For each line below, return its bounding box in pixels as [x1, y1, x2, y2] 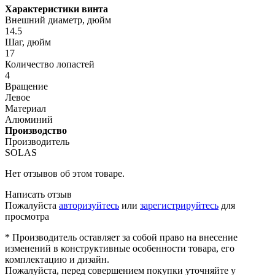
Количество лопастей [5, 58, 95, 69]
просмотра [5, 211, 49, 222]
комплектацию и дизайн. [5, 254, 109, 265]
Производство [5, 125, 67, 136]
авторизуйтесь [59, 199, 119, 211]
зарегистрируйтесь [140, 199, 219, 211]
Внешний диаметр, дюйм [5, 14, 111, 25]
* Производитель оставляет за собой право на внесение [5, 231, 238, 242]
